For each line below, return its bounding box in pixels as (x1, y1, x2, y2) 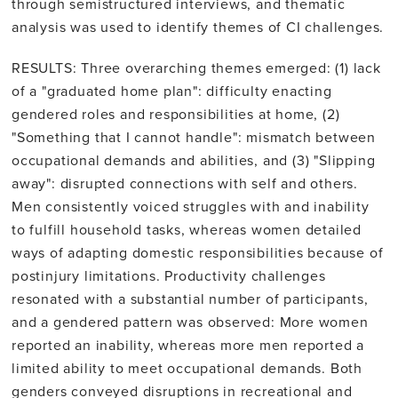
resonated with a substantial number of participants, (12, 288, 369, 308)
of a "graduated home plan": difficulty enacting (12, 80, 332, 100)
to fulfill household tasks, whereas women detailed (12, 219, 362, 239)
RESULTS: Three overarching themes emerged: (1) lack (12, 57, 381, 77)
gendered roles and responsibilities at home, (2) (12, 103, 340, 123)
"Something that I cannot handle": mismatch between (12, 126, 376, 147)
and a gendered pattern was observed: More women (12, 311, 369, 331)
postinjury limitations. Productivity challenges (12, 265, 326, 285)
